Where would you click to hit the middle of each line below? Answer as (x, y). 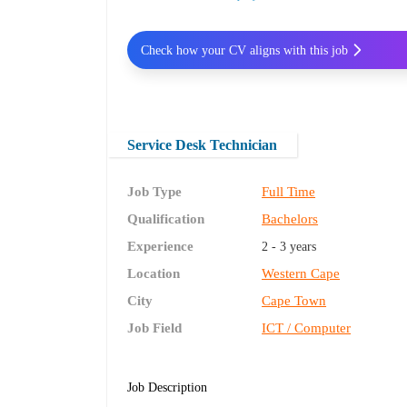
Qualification (166, 219)
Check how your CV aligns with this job (244, 50)
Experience (161, 247)
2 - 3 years (289, 247)
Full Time (289, 192)
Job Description (168, 388)
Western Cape (301, 274)
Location (154, 274)
